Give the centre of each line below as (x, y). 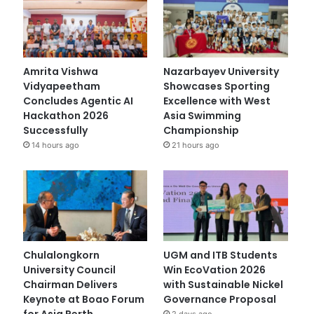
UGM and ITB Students (221, 255)
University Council (69, 269)
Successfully (55, 131)
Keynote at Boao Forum (83, 299)
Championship (202, 131)
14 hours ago (55, 145)
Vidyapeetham (61, 87)
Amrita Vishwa (60, 72)
